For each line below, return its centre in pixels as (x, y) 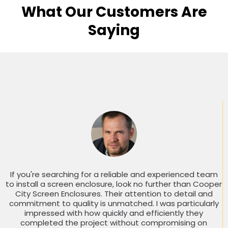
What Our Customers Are (114, 12)
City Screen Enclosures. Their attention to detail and (114, 194)
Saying (114, 31)
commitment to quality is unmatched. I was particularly (114, 204)
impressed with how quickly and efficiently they (114, 213)
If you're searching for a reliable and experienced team (114, 175)
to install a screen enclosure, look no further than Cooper (114, 184)
